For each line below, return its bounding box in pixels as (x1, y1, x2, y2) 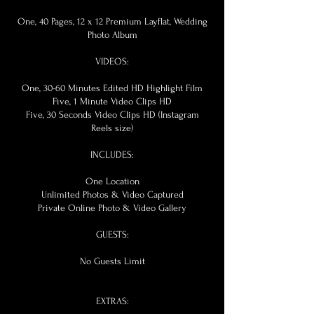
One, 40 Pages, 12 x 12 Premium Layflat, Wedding (17, 16, 207, 27)
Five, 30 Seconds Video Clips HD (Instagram (25, 109, 199, 120)
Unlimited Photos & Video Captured (41, 189, 184, 200)
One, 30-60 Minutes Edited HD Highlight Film (22, 83, 203, 93)
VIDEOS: (95, 56, 129, 67)
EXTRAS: (95, 296, 129, 306)
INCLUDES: (90, 149, 134, 160)
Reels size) (91, 123, 133, 133)
